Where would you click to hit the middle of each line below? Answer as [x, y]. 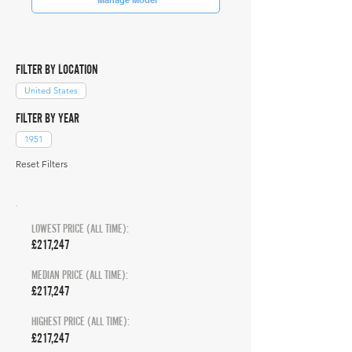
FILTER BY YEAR [48, 118]
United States [51, 90]
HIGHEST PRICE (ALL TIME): [81, 321]
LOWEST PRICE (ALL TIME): [80, 228]
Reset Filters [42, 164]
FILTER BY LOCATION [57, 69]
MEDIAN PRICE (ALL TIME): [80, 275]
